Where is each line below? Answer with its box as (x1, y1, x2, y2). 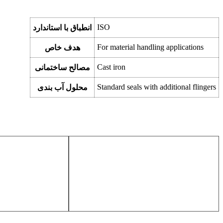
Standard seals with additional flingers (97, 83, 216, 92)
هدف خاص (44, 43, 80, 52)
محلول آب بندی (37, 83, 88, 92)
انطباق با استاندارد (33, 23, 92, 32)
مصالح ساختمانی (34, 63, 90, 72)
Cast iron (97, 63, 125, 72)
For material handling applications (97, 43, 204, 52)
